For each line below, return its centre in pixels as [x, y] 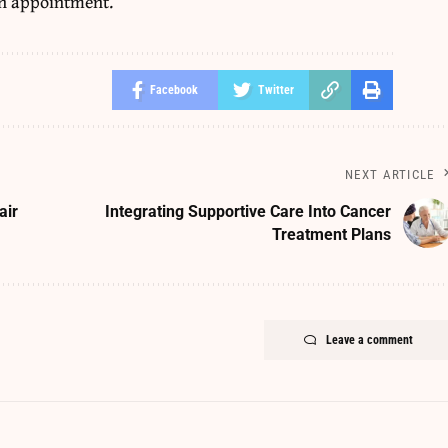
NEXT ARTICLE [390, 174]
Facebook [174, 89]
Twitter [276, 89]
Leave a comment [369, 339]
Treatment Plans [331, 234]
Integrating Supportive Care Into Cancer [247, 211]
